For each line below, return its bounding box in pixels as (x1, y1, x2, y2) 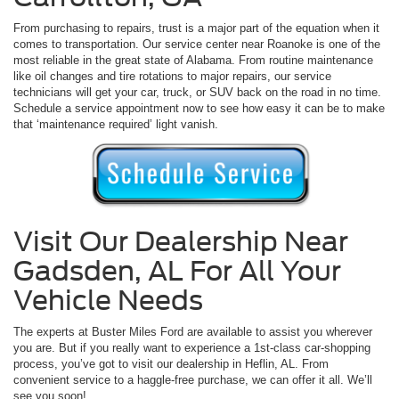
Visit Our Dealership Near (13, 225, 348, 258)
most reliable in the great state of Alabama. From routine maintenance (13, 53, 373, 67)
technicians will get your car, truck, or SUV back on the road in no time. (13, 85, 381, 99)
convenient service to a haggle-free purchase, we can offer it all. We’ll (13, 373, 372, 387)
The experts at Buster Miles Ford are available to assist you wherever (13, 325, 372, 339)
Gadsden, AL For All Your (13, 255, 341, 288)
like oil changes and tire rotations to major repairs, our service (13, 69, 331, 83)
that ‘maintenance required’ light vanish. (13, 117, 218, 131)
